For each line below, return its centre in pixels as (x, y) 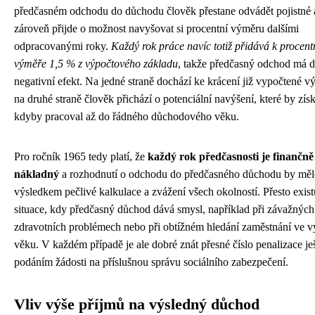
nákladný (37, 174)
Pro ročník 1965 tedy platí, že (81, 157)
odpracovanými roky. (63, 46)
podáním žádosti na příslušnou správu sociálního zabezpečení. (151, 262)
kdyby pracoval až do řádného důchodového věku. (127, 117)
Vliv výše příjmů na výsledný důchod (137, 305)
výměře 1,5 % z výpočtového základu (96, 64)
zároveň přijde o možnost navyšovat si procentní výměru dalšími (156, 29)
